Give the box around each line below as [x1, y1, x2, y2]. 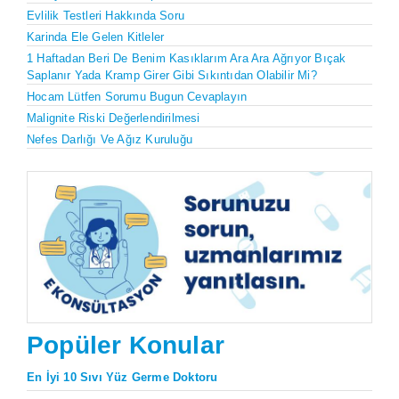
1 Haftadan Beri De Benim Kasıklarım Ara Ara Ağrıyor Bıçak [27, 51, 346, 65]
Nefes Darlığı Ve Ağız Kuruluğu [27, 132, 192, 146]
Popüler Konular [27, 331, 224, 360]
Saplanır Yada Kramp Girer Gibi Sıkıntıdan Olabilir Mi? [27, 68, 317, 82]
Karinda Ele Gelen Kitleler [27, 29, 165, 44]
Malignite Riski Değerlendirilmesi [27, 110, 200, 125]
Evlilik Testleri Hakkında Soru [27, 8, 184, 22]
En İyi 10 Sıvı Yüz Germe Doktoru [27, 370, 218, 385]
